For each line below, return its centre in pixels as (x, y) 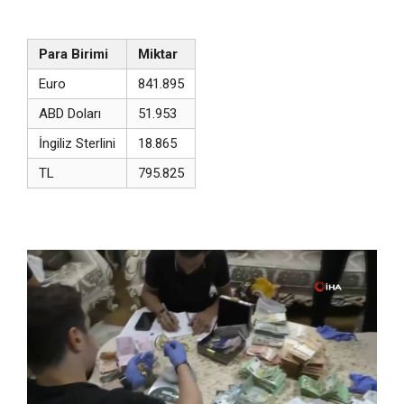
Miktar (158, 55)
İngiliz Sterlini (77, 144)
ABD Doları (70, 114)
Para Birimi (73, 55)
